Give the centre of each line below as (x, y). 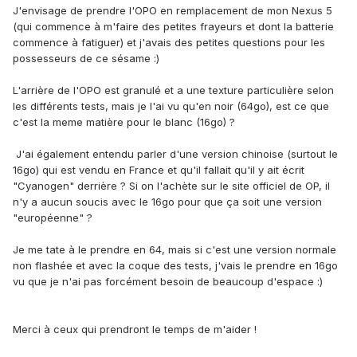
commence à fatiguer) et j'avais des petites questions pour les (169, 43)
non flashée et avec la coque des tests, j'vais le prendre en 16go (175, 266)
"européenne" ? (54, 218)
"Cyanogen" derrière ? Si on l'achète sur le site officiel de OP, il (171, 186)
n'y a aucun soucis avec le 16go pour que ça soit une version (167, 202)
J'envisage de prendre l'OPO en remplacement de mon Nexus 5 (173, 11)
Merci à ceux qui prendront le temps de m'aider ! (135, 330)
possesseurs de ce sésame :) (86, 59)
